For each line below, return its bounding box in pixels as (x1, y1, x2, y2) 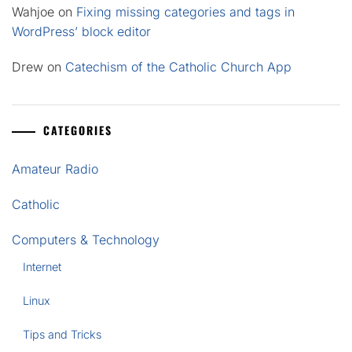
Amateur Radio (12, 161, 98, 177)
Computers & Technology (12, 232, 159, 247)
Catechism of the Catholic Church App (65, 59, 291, 75)
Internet (23, 260, 62, 273)
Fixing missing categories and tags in (76, 4, 295, 20)
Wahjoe (12, 4, 54, 20)
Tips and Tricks (23, 328, 102, 341)
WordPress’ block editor (12, 24, 151, 39)
